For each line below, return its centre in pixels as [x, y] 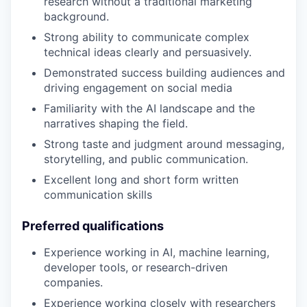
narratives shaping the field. [116, 124]
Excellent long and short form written [141, 180]
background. [76, 17]
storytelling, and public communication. [146, 159]
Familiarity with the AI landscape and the [149, 109]
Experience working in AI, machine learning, [157, 253]
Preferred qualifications [93, 226]
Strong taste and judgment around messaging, [164, 144]
